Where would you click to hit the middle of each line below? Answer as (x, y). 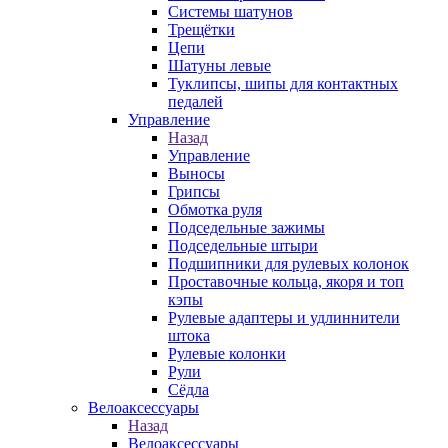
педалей (195, 101)
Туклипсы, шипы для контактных (283, 83)
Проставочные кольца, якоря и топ (286, 281)
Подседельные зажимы (246, 227)
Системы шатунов (230, 11)
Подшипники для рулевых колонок (288, 263)
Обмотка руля (215, 209)
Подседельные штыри (243, 245)
